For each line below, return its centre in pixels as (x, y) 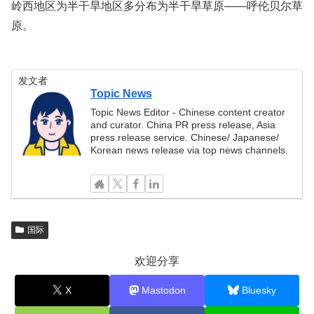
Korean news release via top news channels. (190, 150)
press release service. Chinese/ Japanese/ (185, 137)
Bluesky (259, 290)
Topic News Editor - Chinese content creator (188, 112)
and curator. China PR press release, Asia (183, 124)
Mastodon (163, 290)
